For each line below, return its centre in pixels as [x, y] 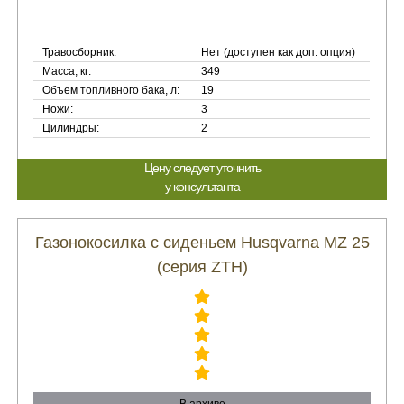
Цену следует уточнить [202, 168]
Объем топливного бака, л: [111, 90]
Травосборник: [80, 52]
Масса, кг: [67, 71]
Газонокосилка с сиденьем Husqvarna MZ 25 [202, 243]
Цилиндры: [71, 128]
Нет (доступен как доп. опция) [279, 52]
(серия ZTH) [202, 267]
